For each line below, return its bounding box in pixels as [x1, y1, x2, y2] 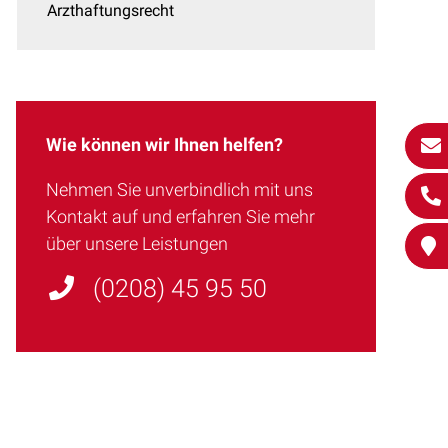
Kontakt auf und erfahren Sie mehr [46, 206, 315, 227]
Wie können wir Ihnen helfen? [46, 134, 283, 155]
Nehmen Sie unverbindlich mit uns [46, 179, 313, 200]
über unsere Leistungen [46, 233, 228, 254]
